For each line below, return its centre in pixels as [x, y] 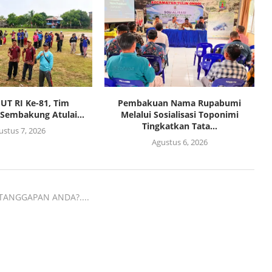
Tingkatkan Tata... [179, 126]
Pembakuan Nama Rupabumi [180, 103]
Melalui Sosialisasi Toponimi [179, 115]
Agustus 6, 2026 [179, 142]
